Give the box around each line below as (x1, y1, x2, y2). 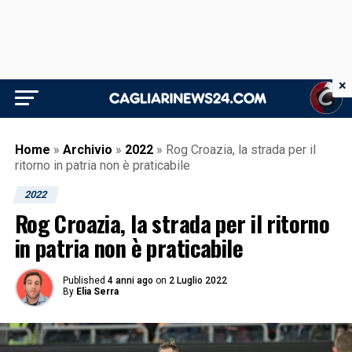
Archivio (62, 142, 112, 157)
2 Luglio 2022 (168, 275, 227, 286)
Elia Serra (75, 286, 119, 297)
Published (62, 275, 105, 286)
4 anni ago (107, 275, 153, 286)
